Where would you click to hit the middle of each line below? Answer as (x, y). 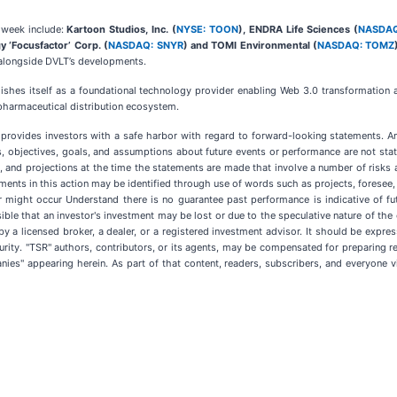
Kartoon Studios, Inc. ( (122, 29)
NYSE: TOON (207, 29)
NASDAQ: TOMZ (356, 45)
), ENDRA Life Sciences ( (298, 29)
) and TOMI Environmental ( (250, 45)
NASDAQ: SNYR (146, 45)
